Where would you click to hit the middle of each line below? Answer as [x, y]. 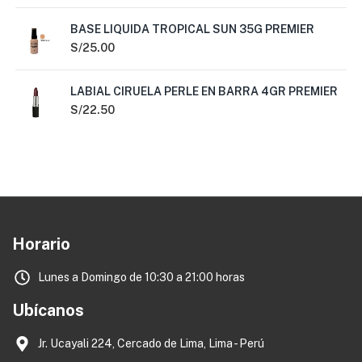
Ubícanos [48, 310]
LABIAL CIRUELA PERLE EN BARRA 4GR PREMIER [204, 91]
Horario [41, 244]
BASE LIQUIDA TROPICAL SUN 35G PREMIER [192, 29]
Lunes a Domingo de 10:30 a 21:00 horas [141, 277]
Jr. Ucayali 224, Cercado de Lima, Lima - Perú [151, 343]
